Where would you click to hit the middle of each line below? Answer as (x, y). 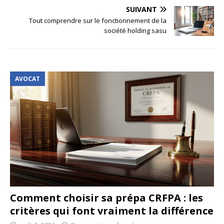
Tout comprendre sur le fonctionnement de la (98, 21)
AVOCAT (27, 79)
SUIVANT (141, 9)
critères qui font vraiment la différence (112, 210)
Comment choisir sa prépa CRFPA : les (106, 197)
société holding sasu (135, 31)
